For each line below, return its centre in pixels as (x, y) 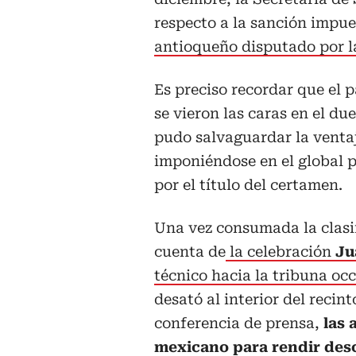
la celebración (281, 251)
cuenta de (190, 251)
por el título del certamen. (248, 184)
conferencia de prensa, (239, 323)
